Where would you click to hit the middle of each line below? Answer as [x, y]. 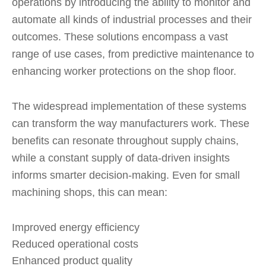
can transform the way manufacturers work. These [131, 123]
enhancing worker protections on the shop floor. [124, 71]
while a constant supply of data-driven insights [121, 158]
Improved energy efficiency [76, 227]
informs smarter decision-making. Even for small [126, 175]
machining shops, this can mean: [90, 192]
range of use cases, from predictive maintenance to [133, 54]
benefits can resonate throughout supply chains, [125, 141]
